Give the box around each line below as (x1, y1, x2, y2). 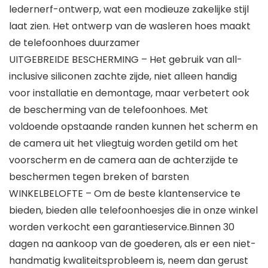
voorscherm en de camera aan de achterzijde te (9, 153, 238, 167)
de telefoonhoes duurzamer (9, 36, 140, 50)
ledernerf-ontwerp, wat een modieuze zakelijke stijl (9, 2, 249, 17)
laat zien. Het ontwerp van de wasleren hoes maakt (9, 19, 251, 33)
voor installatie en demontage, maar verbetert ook (9, 86, 249, 100)
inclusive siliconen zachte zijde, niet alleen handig (9, 69, 237, 84)
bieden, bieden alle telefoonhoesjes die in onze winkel (9, 203, 258, 218)
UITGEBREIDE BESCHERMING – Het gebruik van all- (9, 53, 242, 67)
